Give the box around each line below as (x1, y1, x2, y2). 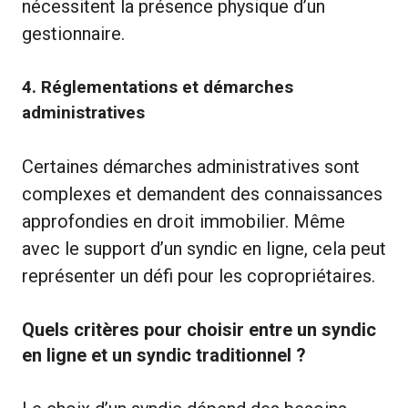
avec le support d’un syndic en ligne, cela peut (22, 237, 386, 260)
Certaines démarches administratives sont (22, 155, 360, 178)
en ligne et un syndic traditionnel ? (22, 343, 306, 366)
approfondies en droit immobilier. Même (22, 209, 345, 232)
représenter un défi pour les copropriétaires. (22, 264, 375, 287)
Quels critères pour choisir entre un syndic (22, 318, 376, 341)
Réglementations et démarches (41, 76, 293, 97)
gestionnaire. (22, 22, 125, 45)
